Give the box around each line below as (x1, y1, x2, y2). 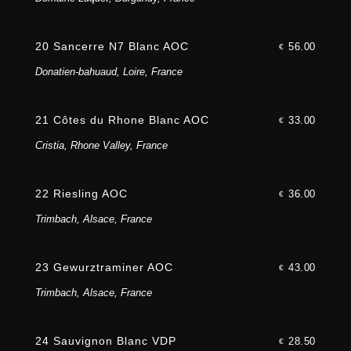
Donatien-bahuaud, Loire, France (34, 66, 183, 78)
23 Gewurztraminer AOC (34, 261, 173, 274)
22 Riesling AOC (34, 187, 128, 201)
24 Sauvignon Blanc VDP (34, 335, 176, 348)
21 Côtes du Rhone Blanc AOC (34, 114, 209, 127)
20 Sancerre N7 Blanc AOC (34, 40, 189, 53)
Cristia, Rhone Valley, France (34, 139, 168, 152)
